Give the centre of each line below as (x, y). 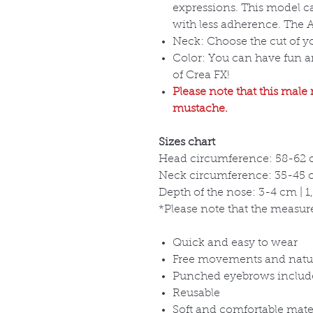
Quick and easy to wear (235, 243)
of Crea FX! (201, 76)
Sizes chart (187, 143)
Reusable (196, 294)
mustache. (200, 109)
